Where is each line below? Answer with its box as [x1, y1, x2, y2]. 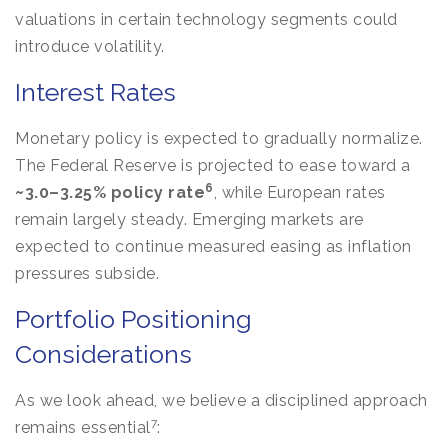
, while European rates [213, 183, 386, 202]
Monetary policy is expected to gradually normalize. [15, 129, 423, 148]
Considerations [15, 339, 192, 369]
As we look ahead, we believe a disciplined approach [15, 391, 428, 410]
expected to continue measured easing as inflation [15, 237, 412, 256]
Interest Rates [15, 77, 176, 107]
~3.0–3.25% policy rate [15, 183, 205, 202]
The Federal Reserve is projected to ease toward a [15, 156, 411, 175]
